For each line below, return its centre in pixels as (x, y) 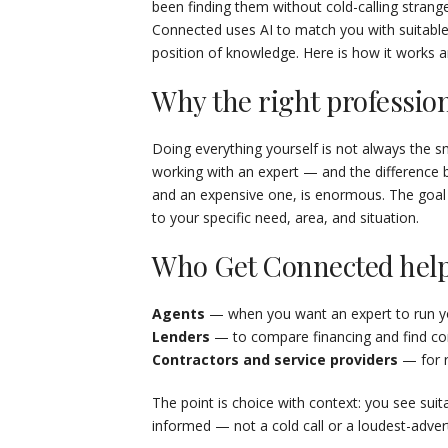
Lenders (181, 336)
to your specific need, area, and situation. (285, 217)
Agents (178, 313)
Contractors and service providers (275, 359)
